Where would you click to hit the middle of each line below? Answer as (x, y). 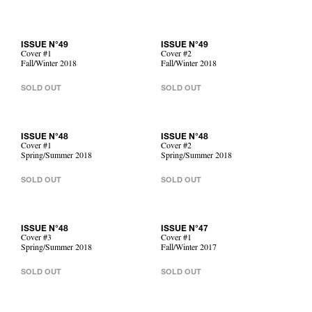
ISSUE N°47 (185, 229)
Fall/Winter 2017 (189, 249)
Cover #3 (36, 239)
